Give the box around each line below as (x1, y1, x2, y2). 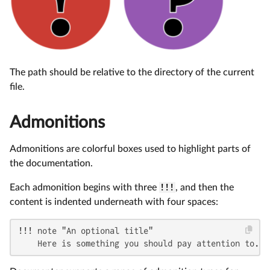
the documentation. (10, 159, 93, 169)
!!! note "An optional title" (18, 226, 153, 236)
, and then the (175, 183, 234, 193)
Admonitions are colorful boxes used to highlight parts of (10, 144, 251, 154)
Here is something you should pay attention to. (18, 239, 259, 249)
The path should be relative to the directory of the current (10, 67, 254, 78)
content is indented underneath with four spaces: (10, 197, 218, 207)
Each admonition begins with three (10, 183, 159, 193)
